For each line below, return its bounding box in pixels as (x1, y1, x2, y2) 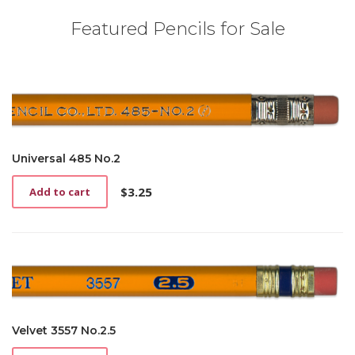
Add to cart (29, 185, 90, 200)
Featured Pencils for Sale (70, 17, 285, 40)
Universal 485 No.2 (12, 151, 120, 166)
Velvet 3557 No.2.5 (12, 323, 116, 338)
